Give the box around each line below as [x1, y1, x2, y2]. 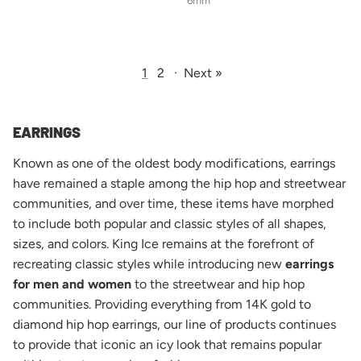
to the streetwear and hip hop [135, 276, 305, 292]
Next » [184, 64, 222, 81]
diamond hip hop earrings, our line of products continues [13, 316, 336, 332]
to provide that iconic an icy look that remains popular [13, 336, 322, 352]
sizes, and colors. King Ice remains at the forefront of [13, 235, 314, 251]
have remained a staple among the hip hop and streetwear [13, 175, 346, 191]
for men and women [13, 276, 135, 292]
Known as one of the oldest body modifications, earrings [13, 155, 335, 171]
